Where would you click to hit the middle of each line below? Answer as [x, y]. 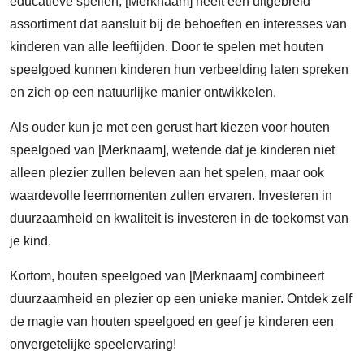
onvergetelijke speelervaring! [93, 344]
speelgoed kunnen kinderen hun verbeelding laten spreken [179, 69]
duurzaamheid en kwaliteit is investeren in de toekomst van [179, 218]
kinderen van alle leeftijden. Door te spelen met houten [167, 47]
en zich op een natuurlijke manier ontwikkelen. [143, 92]
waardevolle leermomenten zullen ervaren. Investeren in [171, 195]
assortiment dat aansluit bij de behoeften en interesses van [178, 24]
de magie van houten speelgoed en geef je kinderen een [172, 321]
